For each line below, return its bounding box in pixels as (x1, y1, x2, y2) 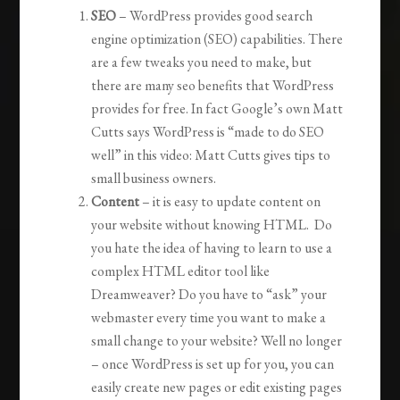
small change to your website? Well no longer (91, 331, 343, 351)
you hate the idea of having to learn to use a (91, 238, 333, 258)
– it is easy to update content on (139, 192, 321, 212)
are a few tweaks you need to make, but (91, 53, 312, 72)
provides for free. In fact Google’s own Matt (91, 99, 344, 119)
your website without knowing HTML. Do (91, 215, 333, 235)
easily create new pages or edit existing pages (91, 378, 343, 397)
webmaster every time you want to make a (91, 308, 327, 328)
